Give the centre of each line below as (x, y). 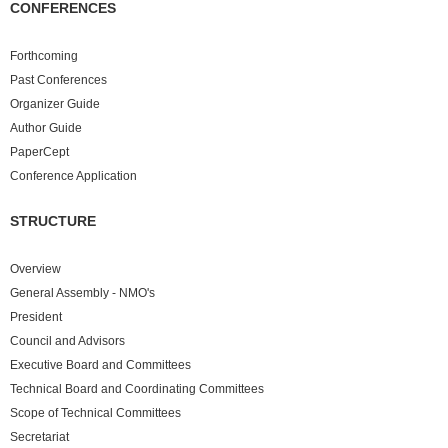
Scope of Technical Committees (95, 413)
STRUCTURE (53, 221)
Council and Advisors (67, 341)
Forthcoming (44, 56)
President (36, 317)
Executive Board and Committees (100, 365)
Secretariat (39, 437)
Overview (35, 269)
